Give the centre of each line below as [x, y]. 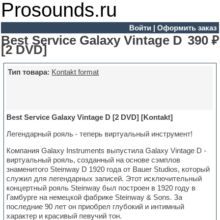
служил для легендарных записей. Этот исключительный [104, 179]
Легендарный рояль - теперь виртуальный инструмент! [100, 134]
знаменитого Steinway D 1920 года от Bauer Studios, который [108, 169]
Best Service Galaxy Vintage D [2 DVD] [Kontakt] [90, 117]
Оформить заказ [187, 27]
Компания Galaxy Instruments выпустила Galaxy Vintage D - [107, 151]
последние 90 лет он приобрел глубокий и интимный [96, 207]
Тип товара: [29, 72]
